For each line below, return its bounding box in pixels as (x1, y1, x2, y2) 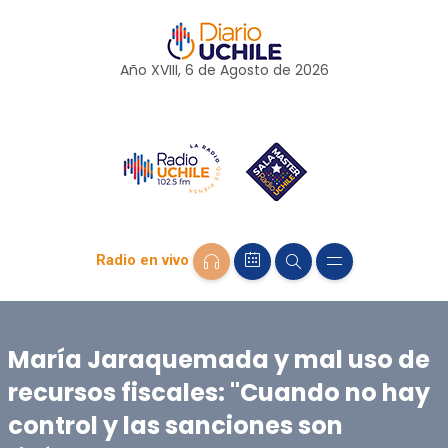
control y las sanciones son (7, 408, 343, 442)
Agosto (219, 60, 269, 80)
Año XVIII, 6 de (119, 60, 220, 80)
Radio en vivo (95, 251, 189, 270)
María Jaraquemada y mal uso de (7, 342, 430, 376)
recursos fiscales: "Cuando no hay (7, 375, 430, 409)
